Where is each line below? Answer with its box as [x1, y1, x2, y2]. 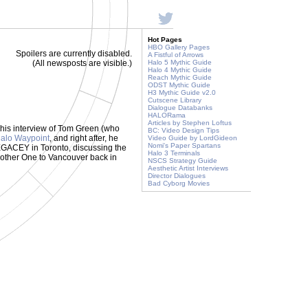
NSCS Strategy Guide [148, 157, 217, 164]
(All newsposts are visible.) [32, 58, 132, 68]
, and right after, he [49, 133, 118, 143]
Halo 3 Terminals [148, 149, 200, 157]
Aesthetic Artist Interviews [148, 164, 228, 172]
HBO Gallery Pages [148, 43, 210, 51]
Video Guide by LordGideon [148, 134, 237, 142]
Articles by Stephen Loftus [148, 119, 232, 126]
